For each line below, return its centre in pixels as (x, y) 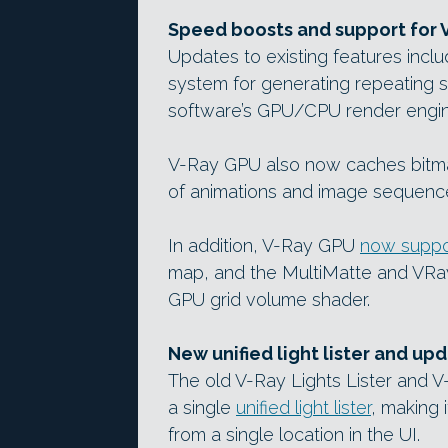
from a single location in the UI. (294, 435)
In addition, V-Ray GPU (264, 246)
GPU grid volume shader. (269, 300)
